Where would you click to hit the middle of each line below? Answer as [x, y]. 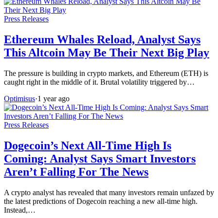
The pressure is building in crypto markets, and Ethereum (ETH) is [106, 73]
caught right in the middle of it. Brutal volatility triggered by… [99, 82]
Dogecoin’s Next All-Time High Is [88, 146]
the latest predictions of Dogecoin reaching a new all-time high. [101, 201]
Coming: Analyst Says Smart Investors [100, 159]
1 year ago [54, 99]
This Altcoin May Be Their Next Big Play [107, 53]
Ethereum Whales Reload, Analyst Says [102, 40]
